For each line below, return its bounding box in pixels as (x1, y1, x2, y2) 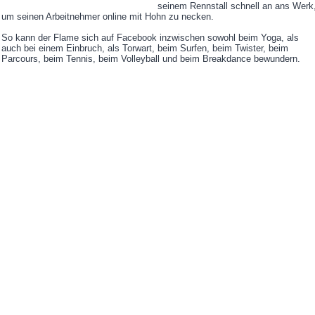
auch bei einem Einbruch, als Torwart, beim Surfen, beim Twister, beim (1, 43, 288, 54)
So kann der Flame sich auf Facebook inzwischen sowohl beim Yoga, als (1, 32, 299, 44)
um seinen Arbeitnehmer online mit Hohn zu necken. (1, 11, 214, 22)
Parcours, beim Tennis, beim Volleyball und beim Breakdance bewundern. (1, 53, 300, 65)
